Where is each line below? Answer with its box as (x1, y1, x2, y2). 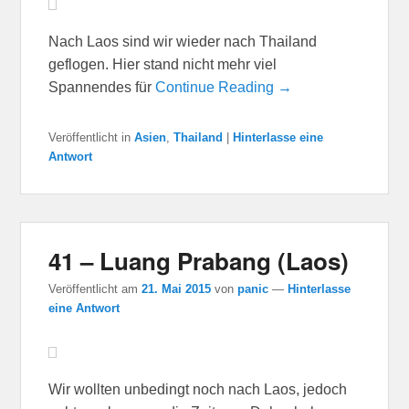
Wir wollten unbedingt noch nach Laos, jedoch (48, 381, 348, 397)
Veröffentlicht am (48, 281, 142, 296)
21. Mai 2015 (142, 281, 212, 296)
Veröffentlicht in (48, 130, 131, 144)
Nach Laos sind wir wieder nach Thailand (48, 33, 318, 49)
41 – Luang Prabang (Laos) (48, 243, 350, 278)
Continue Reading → (155, 79, 293, 95)
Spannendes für (48, 79, 156, 95)
